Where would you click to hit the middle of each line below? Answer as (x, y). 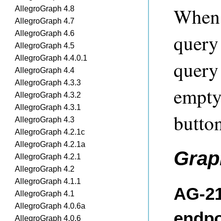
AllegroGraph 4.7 (45, 21)
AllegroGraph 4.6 (45, 33)
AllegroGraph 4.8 (45, 9)
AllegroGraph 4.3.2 (48, 95)
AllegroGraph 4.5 (45, 46)
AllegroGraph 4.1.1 (48, 181)
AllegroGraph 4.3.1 (48, 107)
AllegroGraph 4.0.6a (50, 206)
